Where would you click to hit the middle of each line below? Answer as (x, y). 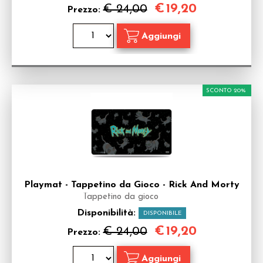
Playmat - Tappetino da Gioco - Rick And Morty (131, 185)
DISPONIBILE (162, 213)
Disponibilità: (108, 213)
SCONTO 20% (226, 91)
